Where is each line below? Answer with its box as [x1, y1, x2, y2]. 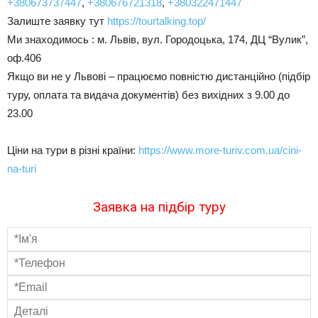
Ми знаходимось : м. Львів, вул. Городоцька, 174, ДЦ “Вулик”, [7, 33, 308, 45]
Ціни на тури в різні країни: [7, 143, 138, 156]
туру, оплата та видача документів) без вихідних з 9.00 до [7, 88, 290, 101]
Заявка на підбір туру [92, 198, 226, 215]
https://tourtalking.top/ [107, 14, 206, 27]
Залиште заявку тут [7, 14, 107, 27]
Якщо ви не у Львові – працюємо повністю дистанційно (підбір [7, 70, 310, 82]
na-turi [7, 162, 36, 175]
